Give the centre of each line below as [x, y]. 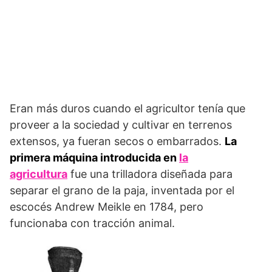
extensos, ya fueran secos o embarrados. [117, 141]
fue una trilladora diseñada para [150, 174]
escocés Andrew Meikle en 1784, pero [107, 206]
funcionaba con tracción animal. [92, 223]
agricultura [39, 174]
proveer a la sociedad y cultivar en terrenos [121, 124]
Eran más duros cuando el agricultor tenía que [127, 108]
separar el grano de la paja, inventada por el [122, 190]
